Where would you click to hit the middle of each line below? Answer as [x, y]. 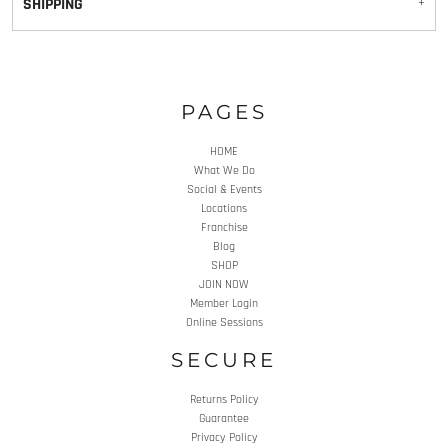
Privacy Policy [224, 437]
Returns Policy [224, 399]
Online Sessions [224, 322]
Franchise [224, 227]
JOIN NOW [224, 284]
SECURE [224, 359]
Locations [224, 208]
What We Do [224, 170]
